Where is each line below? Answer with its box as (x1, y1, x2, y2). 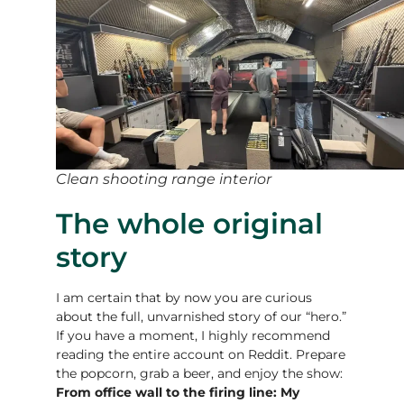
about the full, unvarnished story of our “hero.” (56, 308, 347, 325)
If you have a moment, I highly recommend (56, 326, 331, 344)
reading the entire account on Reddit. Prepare (56, 345, 346, 363)
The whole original (56, 206, 324, 241)
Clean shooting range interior (56, 170, 272, 188)
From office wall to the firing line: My (56, 383, 300, 400)
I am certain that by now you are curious (56, 289, 313, 306)
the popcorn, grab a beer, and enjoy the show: (56, 364, 344, 381)
